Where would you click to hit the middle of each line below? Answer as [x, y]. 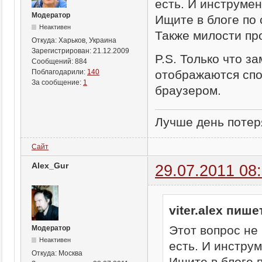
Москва [70, 253]
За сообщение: [57, 82]
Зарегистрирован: [62, 51]
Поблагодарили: [59, 72]
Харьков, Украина [87, 40]
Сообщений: [53, 61]
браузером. [188, 90]
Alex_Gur [50, 165]
